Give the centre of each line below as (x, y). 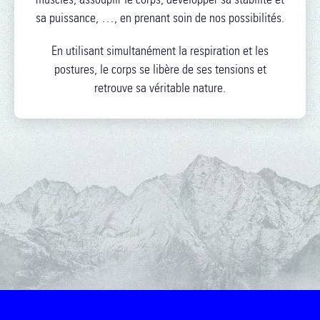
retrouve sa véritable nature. (160, 88)
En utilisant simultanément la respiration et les (160, 51)
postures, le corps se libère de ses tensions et (160, 69)
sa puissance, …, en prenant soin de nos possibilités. (160, 18)
